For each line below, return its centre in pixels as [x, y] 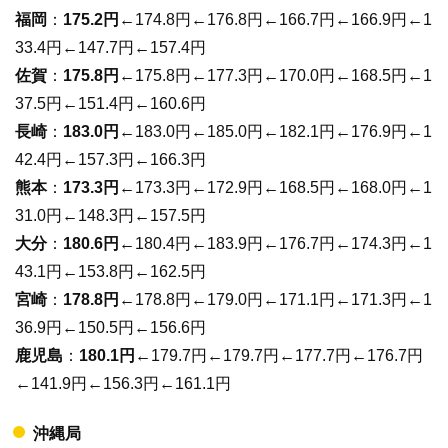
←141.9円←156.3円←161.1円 [123, 384]
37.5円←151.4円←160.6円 [110, 104]
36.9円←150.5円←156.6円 [110, 328]
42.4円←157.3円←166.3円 [110, 160]
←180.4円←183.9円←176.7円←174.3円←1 [275, 244]
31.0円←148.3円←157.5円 [110, 216]
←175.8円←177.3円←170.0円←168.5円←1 [275, 76]
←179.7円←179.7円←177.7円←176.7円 [279, 356]
